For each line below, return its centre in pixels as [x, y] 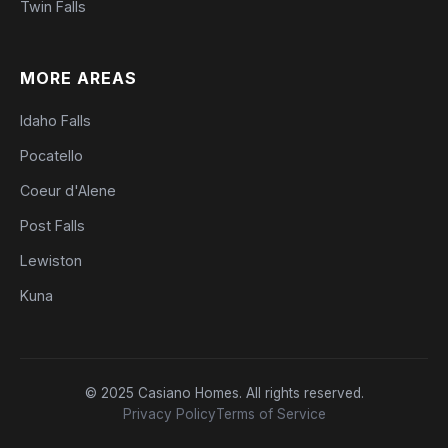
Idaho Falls [55, 120]
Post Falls [52, 225]
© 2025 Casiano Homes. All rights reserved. [224, 393]
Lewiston [51, 260]
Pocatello [51, 155]
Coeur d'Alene [68, 190]
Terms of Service [270, 414]
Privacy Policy [169, 414]
